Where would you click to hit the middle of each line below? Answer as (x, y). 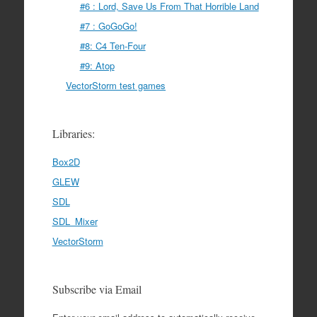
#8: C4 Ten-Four (113, 46)
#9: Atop (97, 65)
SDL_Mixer (75, 221)
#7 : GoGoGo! (108, 26)
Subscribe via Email (97, 289)
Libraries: (73, 133)
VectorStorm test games (116, 85)
